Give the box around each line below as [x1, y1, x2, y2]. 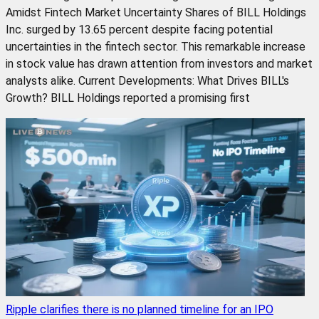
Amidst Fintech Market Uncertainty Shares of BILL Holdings [6, 5, 306, 19]
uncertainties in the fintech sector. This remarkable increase [6, 39, 305, 53]
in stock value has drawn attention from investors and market [6, 56, 313, 70]
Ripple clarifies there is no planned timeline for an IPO [6, 302, 273, 316]
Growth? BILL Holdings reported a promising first [6, 90, 250, 105]
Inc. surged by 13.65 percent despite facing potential [6, 22, 273, 36]
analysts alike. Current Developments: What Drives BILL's [6, 73, 289, 88]
